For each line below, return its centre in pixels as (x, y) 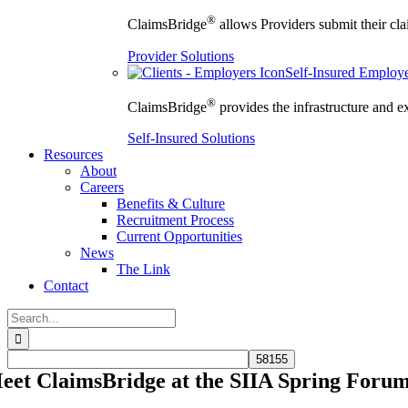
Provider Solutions (181, 56)
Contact (66, 286)
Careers (102, 188)
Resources (73, 155)
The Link (143, 270)
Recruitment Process (175, 220)
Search (26, 316)
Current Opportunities (179, 237)
